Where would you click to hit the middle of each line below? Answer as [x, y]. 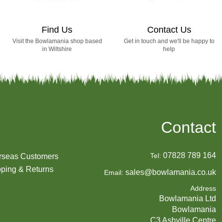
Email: [113, 172]
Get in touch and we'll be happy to [169, 41]
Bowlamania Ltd [187, 198]
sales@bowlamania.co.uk [170, 172]
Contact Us [169, 29]
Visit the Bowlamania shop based [57, 41]
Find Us [57, 29]
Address [203, 188]
